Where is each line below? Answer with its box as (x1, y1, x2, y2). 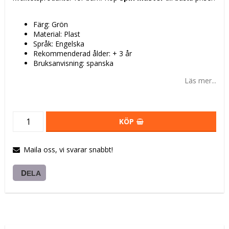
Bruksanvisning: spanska (33, 58, 113, 68)
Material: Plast (33, 29, 80, 39)
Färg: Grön (33, 19, 68, 30)
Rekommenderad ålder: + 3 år (33, 49, 132, 59)
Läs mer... (185, 76, 216, 86)
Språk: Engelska (33, 39, 84, 49)
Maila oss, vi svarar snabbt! (24, 145, 113, 155)
